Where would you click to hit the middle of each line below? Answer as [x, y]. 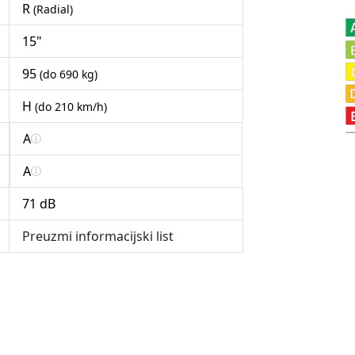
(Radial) [53, 10]
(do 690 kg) [69, 74]
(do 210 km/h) [71, 107]
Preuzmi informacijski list [98, 237]
